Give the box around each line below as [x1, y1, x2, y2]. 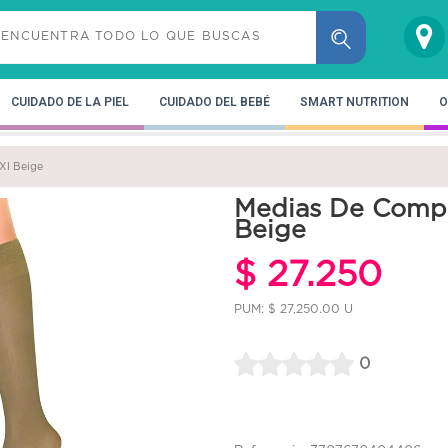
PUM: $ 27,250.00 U [234, 301, 353, 315]
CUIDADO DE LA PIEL [11, 94, 129, 109]
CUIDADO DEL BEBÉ [159, 94, 270, 109]
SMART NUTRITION [300, 94, 409, 109]
